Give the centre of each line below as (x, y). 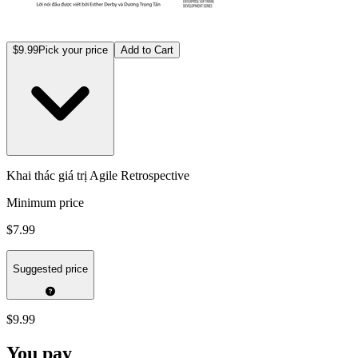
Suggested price (50, 269)
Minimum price (45, 202)
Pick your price (73, 50)
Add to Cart (147, 50)
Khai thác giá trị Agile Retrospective (98, 175)
